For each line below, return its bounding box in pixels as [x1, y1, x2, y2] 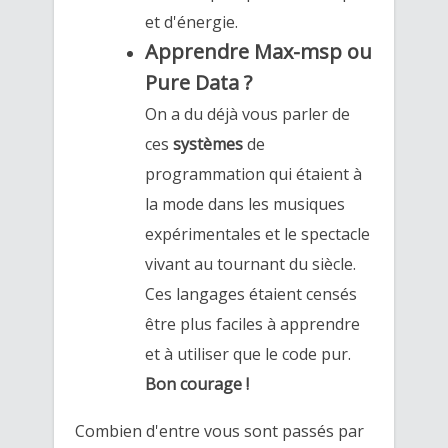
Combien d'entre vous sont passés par [75, 419, 364, 442]
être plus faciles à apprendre [145, 312, 361, 335]
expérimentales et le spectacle [145, 222, 371, 245]
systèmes [173, 132, 248, 155]
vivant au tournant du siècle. [145, 252, 357, 275]
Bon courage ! [145, 372, 254, 395]
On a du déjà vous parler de [145, 102, 351, 125]
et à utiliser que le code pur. [145, 342, 356, 365]
